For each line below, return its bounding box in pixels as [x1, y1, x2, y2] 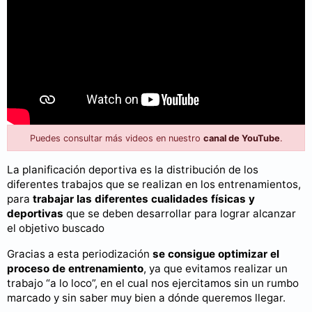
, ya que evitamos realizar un [143, 261, 288, 275]
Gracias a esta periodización [7, 247, 153, 260]
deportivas [7, 207, 63, 221]
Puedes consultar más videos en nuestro [29, 132, 203, 143]
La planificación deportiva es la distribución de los [7, 163, 261, 177]
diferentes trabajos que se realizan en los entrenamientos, [7, 178, 301, 192]
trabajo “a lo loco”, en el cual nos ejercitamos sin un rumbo [7, 276, 299, 290]
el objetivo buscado [7, 221, 104, 235]
